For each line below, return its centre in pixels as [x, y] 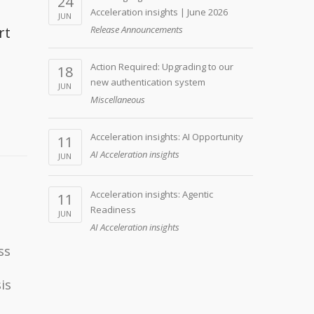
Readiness [113, 210]
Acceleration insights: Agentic [151, 194]
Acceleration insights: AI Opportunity [166, 137]
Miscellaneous [117, 100]
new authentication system [148, 82]
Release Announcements [136, 29]
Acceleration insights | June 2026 [159, 12]
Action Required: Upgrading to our [162, 67]
